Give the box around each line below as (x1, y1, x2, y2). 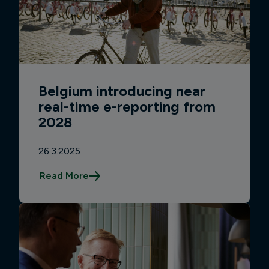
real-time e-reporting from (38, 97, 216, 115)
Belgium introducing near (38, 82, 205, 100)
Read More (39, 170, 89, 182)
